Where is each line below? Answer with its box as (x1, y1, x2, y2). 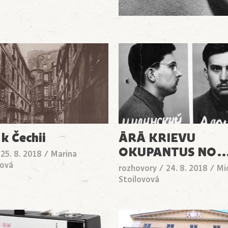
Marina (50, 149, 77, 160)
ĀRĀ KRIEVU (119, 129, 196, 147)
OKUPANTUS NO (119, 144, 217, 161)
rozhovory (119, 163, 157, 175)
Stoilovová (119, 174, 160, 186)
